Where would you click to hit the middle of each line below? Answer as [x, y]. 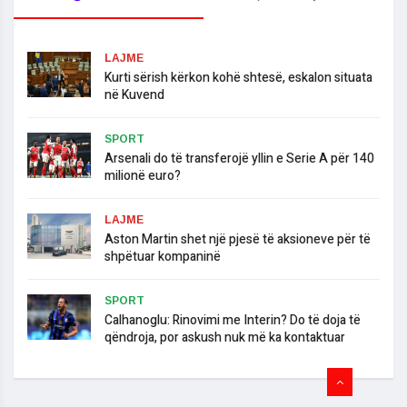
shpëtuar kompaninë [163, 257]
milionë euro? [143, 176]
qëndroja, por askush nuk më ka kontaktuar [225, 338]
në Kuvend [134, 95]
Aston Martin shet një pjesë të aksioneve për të [238, 240]
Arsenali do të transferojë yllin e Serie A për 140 [239, 159]
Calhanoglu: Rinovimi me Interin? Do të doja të [233, 321]
